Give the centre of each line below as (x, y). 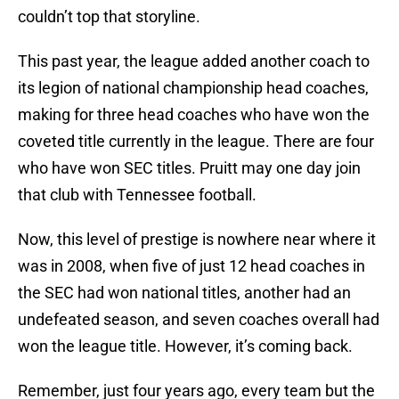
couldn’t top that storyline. (109, 17)
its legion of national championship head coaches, (193, 88)
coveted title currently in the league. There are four (196, 142)
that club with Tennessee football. (137, 195)
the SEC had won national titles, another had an (184, 293)
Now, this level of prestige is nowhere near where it (197, 240)
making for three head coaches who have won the (194, 115)
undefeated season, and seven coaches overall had (199, 320)
